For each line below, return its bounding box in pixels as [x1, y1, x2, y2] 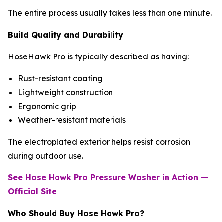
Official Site [8, 186, 56, 196]
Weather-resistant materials [18, 114, 128, 125]
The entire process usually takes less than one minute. [8, 7, 214, 18]
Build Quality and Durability [8, 29, 123, 40]
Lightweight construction [18, 87, 115, 97]
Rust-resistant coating [18, 73, 105, 83]
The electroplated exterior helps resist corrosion [8, 136, 190, 147]
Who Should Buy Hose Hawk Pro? [8, 208, 144, 218]
